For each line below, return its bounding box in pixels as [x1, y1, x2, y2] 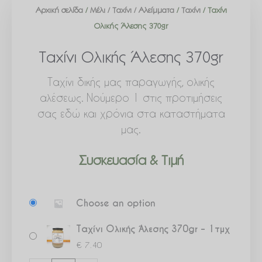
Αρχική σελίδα [35, 6, 83, 16]
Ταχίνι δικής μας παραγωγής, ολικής [47, 75, 215, 88]
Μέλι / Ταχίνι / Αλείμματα [89, 6, 174, 16]
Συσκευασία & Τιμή [78, 155, 184, 169]
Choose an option [76, 198, 156, 209]
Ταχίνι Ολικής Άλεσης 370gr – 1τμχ [76, 223, 230, 235]
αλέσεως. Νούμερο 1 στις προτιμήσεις [40, 91, 222, 104]
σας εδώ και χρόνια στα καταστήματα [37, 106, 225, 119]
